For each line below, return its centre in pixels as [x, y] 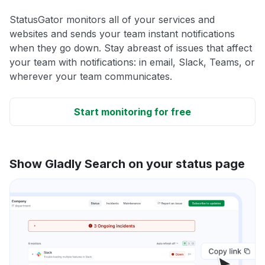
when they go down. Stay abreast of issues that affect [131, 48]
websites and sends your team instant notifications [122, 33]
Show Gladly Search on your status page [127, 164]
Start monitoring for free [132, 112]
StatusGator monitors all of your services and [112, 19]
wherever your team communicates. [91, 76]
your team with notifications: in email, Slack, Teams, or [132, 62]
